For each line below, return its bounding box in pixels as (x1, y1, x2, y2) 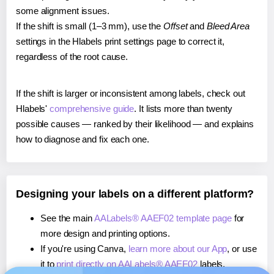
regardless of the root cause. (16, 51, 128, 62)
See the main (40, 212, 94, 223)
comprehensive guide (50, 103, 135, 114)
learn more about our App (128, 243, 228, 254)
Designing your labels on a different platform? (16, 187, 254, 200)
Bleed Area (206, 20, 250, 31)
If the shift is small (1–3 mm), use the (16, 20, 163, 31)
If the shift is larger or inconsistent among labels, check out (16, 87, 245, 98)
